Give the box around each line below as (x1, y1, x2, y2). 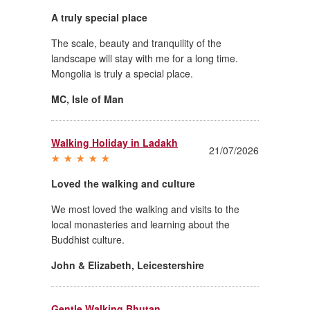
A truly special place (51, 10, 147, 24)
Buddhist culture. (51, 232, 125, 246)
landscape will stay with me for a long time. (51, 51, 238, 65)
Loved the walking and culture (51, 176, 195, 190)
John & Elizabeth (51, 257, 131, 272)
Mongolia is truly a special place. (51, 66, 193, 80)
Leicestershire (137, 257, 204, 272)
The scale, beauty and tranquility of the (51, 35, 221, 50)
